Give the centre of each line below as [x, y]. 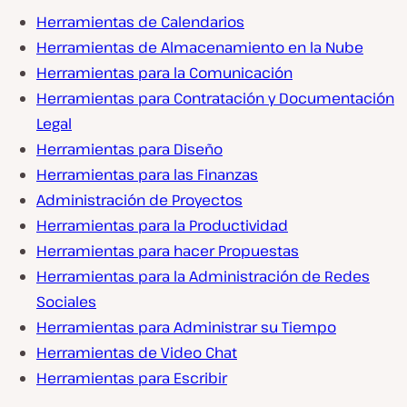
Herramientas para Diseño [129, 149]
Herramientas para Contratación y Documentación [215, 98]
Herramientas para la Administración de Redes [203, 276]
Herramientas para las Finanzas [147, 174]
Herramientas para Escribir [132, 378]
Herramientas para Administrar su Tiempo [186, 327]
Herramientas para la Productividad [162, 225]
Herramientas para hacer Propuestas [168, 251]
